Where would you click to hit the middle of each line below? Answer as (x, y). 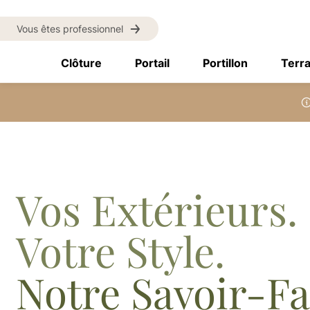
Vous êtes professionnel (70, 28)
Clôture (81, 63)
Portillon (225, 63)
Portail (152, 63)
